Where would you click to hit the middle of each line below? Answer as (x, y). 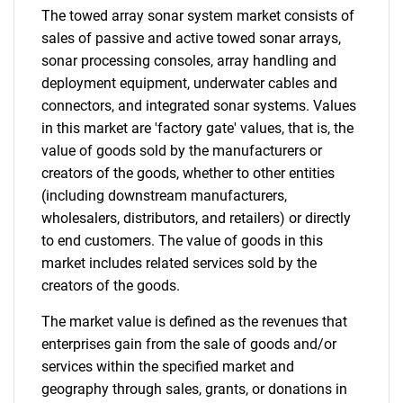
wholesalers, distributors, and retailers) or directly (196, 218)
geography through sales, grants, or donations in (194, 389)
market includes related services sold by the (179, 263)
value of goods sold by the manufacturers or (182, 151)
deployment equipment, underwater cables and (189, 83)
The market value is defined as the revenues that (194, 322)
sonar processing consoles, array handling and (189, 61)
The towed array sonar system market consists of (198, 16)
